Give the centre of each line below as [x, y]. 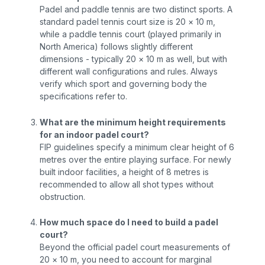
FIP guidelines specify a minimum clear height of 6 [137, 147]
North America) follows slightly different [117, 47]
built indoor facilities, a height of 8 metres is [125, 172]
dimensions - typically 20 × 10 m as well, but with [134, 59]
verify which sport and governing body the [124, 84]
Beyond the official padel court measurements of [135, 247]
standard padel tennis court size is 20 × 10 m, [128, 22]
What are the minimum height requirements [133, 122]
